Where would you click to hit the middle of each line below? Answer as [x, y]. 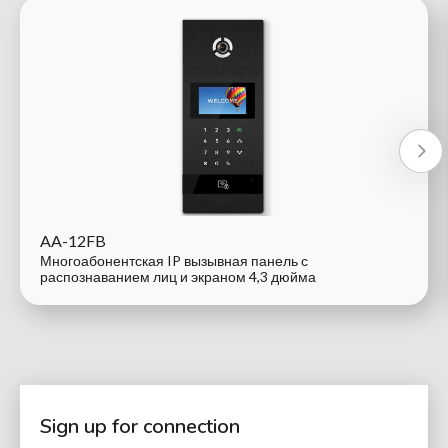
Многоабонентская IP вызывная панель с [174, 261]
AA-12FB [73, 241]
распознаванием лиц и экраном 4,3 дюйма [178, 277]
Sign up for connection [140, 427]
